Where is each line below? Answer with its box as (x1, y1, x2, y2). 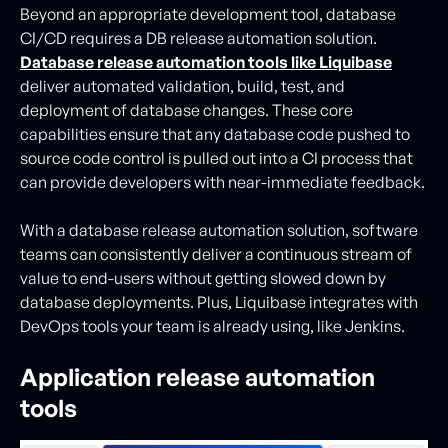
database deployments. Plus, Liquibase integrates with (20, 291, 418, 312)
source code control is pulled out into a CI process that (20, 147, 413, 168)
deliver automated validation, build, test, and (20, 75, 345, 96)
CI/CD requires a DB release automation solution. (20, 27, 377, 48)
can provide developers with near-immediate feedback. (20, 171, 428, 192)
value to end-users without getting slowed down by (20, 267, 386, 288)
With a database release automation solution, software (20, 219, 418, 240)
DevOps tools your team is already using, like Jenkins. (20, 315, 405, 336)
